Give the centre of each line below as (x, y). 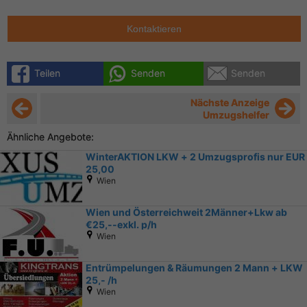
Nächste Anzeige (230, 103)
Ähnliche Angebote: (50, 137)
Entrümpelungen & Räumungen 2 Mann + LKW (194, 268)
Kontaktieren (154, 29)
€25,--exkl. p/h (121, 225)
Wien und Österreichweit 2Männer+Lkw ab (186, 212)
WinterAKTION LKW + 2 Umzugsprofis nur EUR (195, 157)
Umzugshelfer (236, 115)
